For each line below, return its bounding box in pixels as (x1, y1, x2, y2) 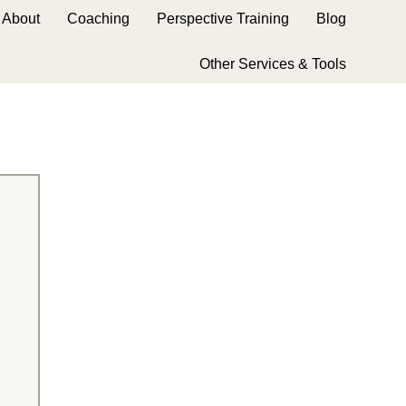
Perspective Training (157, 11, 290, 26)
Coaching (67, 11, 130, 26)
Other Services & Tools (199, 56, 347, 72)
